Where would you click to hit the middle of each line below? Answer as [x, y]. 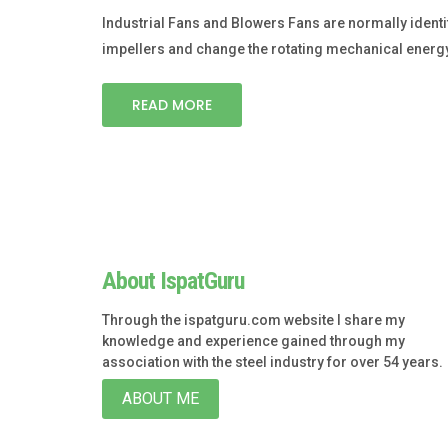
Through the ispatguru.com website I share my [253, 320]
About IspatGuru [173, 281]
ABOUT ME [160, 399]
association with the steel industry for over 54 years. [272, 362]
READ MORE [172, 105]
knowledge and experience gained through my [253, 341]
